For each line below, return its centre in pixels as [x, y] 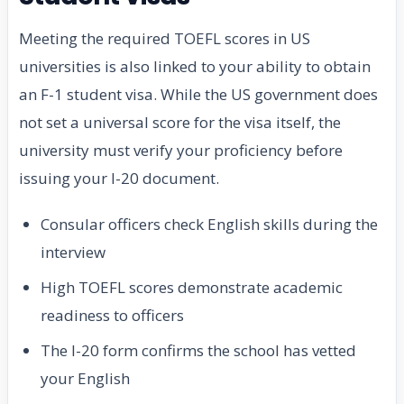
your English [85, 379]
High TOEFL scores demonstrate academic [192, 288]
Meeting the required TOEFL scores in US [165, 39]
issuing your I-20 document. [119, 179]
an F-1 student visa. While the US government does [198, 95]
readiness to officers [112, 316]
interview [73, 252]
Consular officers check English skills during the [209, 225]
